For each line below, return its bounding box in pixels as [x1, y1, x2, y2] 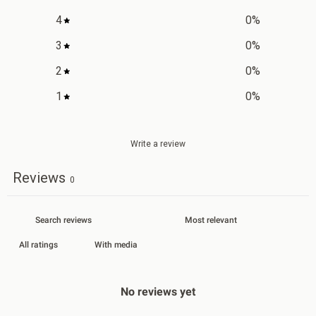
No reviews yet [121, 284, 195, 298]
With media [95, 239, 138, 250]
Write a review [130, 138, 186, 149]
